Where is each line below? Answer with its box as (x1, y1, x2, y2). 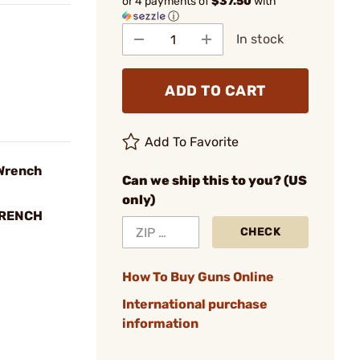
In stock (236, 31, 284, 47)
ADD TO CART (165, 82, 266, 100)
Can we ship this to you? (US (122, 173, 307, 188)
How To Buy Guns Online (122, 269, 274, 284)
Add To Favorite (145, 134, 239, 149)
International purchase (122, 297, 268, 312)
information (122, 316, 198, 331)
